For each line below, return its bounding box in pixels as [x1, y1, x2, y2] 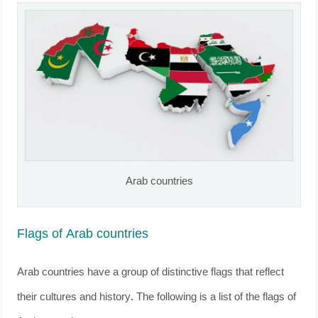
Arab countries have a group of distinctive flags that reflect [17, 263, 285, 282]
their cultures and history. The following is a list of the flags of [17, 288, 297, 307]
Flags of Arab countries [17, 225, 149, 246]
